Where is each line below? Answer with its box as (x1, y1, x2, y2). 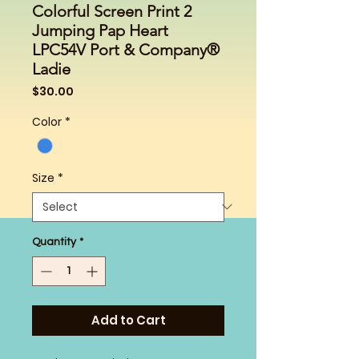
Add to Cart (91, 311, 166, 329)
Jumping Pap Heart (32, 20, 168, 40)
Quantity (32, 236, 76, 248)
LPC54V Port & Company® (32, 39, 220, 59)
